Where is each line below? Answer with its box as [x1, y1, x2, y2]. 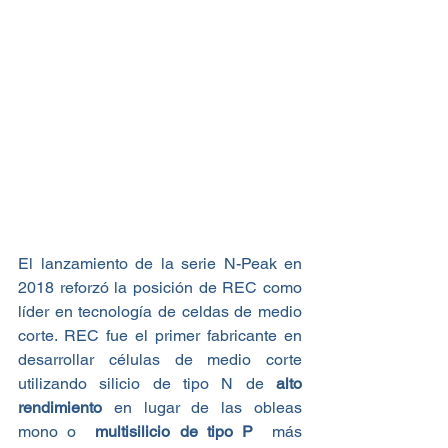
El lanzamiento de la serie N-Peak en [18, 253, 302, 273]
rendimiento [18, 397, 102, 417]
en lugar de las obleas [102, 397, 302, 417]
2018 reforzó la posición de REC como [18, 277, 302, 297]
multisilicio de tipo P [85, 421, 254, 441]
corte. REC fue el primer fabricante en [18, 325, 302, 345]
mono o [18, 421, 86, 441]
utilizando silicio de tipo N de [18, 373, 276, 393]
